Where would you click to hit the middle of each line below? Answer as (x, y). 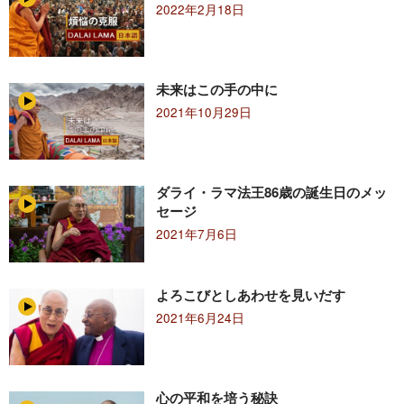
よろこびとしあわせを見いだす (250, 294)
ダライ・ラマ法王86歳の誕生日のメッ (271, 193)
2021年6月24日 (200, 317)
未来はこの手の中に (216, 90)
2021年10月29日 (203, 113)
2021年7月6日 (196, 234)
